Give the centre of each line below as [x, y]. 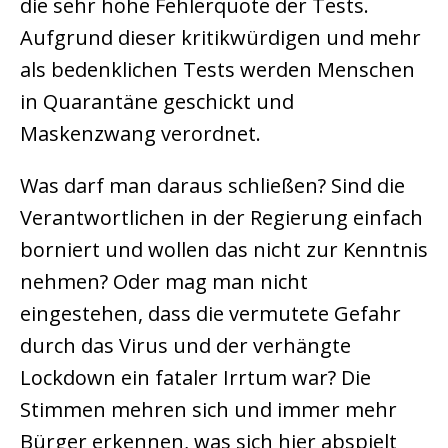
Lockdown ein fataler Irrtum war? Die [195, 377]
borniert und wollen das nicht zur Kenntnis [224, 249]
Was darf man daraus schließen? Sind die [212, 185]
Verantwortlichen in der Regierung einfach [221, 217]
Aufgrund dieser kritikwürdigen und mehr [220, 37]
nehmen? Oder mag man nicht [164, 281]
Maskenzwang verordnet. [140, 133]
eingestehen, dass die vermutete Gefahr [210, 313]
